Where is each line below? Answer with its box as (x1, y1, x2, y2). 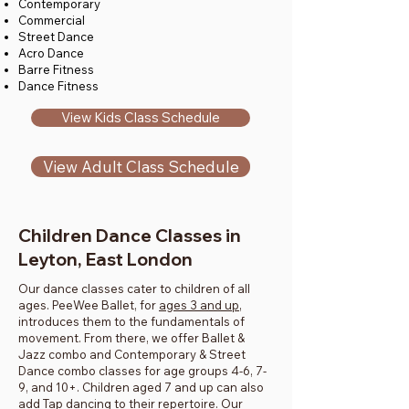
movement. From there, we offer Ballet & (18, 330, 245, 345)
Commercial (18, 13, 85, 27)
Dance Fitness (18, 79, 99, 93)
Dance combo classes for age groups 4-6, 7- (18, 363, 267, 378)
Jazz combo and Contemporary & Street (18, 347, 246, 362)
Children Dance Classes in (18, 225, 241, 246)
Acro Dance (18, 46, 84, 60)
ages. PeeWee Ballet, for (18, 298, 159, 312)
